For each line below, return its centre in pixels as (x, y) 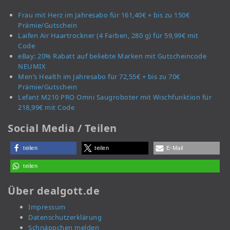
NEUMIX (32, 66)
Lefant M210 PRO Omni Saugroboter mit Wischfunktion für (115, 97)
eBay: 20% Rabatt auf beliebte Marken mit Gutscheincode (112, 56)
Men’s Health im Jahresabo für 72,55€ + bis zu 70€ (99, 76)
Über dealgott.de (54, 190)
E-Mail (175, 148)
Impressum (47, 207)
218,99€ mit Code (46, 107)
